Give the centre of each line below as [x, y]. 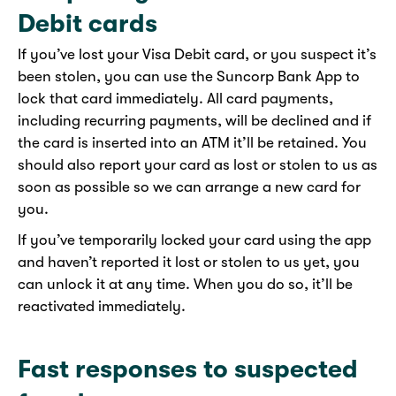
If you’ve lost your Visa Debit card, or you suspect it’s [197, 54]
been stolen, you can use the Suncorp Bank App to [189, 76]
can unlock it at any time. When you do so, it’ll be [185, 284]
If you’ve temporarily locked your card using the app [194, 240]
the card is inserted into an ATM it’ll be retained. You [192, 142]
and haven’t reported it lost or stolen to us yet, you [189, 262]
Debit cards [88, 24]
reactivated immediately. [102, 306]
